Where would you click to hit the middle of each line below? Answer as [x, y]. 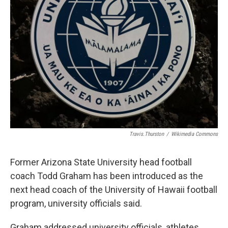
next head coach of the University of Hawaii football [114, 189]
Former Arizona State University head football [101, 162]
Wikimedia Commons [194, 134]
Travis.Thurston [147, 134]
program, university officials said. [76, 203]
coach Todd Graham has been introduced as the [107, 176]
